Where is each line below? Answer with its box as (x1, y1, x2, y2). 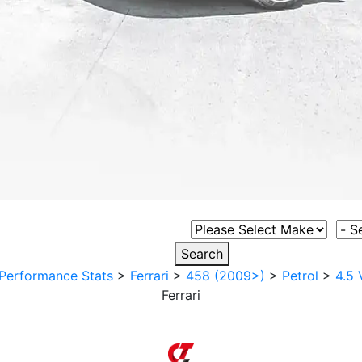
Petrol (281, 267, 318, 284)
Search (181, 246, 223, 262)
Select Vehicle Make (190, 221, 313, 237)
